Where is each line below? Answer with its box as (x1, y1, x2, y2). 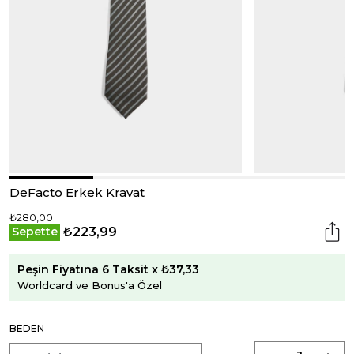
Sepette (12, 224, 58, 239)
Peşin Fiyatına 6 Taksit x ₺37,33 (17, 262, 199, 277)
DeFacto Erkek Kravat (9, 185, 145, 200)
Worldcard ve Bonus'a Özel (17, 278, 162, 292)
